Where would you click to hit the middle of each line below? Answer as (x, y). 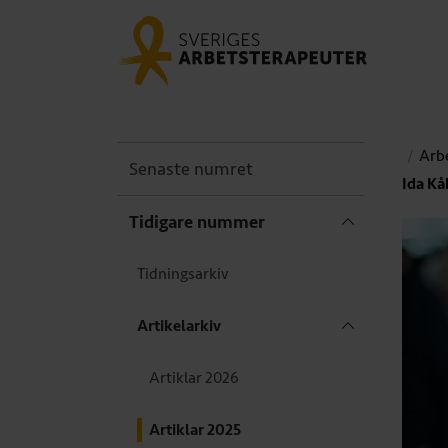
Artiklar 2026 (194, 378)
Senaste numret (191, 168)
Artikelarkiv (179, 326)
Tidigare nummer (197, 221)
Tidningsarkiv (183, 274)
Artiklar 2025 (195, 430)
